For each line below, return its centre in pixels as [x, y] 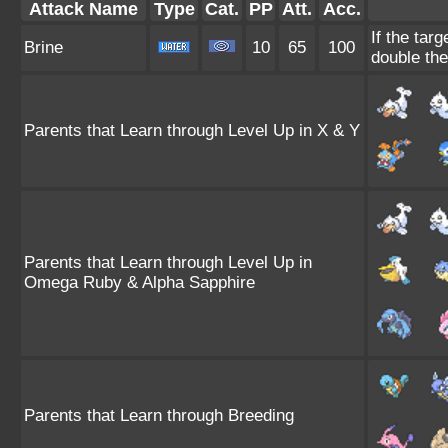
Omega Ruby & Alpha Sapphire [139, 282]
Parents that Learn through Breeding [159, 415]
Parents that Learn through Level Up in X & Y [192, 130]
